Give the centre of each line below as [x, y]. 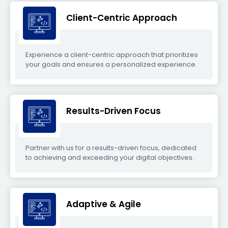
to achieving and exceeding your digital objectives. [110, 158]
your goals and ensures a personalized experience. [111, 64]
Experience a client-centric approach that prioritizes [112, 55]
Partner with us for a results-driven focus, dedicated [111, 148]
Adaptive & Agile [104, 204]
